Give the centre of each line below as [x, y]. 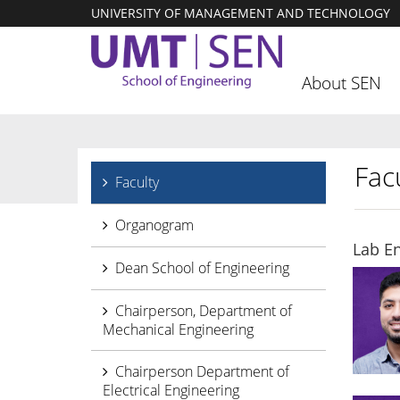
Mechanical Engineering [178, 329]
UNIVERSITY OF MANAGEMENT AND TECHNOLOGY [241, 13]
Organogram [154, 225]
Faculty [137, 182]
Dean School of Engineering [202, 268]
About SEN [342, 83]
